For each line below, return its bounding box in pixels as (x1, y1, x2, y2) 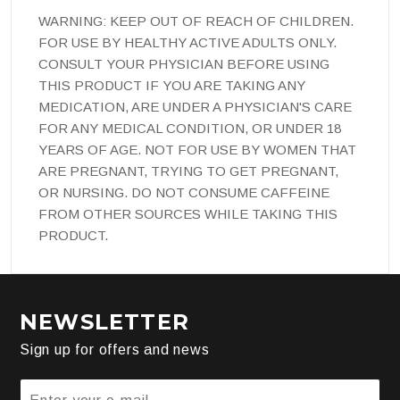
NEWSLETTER (20, 308, 189, 335)
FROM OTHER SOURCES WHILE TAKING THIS (38, 205, 337, 221)
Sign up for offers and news (20, 341, 210, 357)
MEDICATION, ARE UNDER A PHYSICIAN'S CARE (38, 98, 352, 114)
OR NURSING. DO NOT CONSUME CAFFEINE (38, 184, 329, 200)
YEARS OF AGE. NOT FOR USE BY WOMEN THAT (38, 141, 356, 157)
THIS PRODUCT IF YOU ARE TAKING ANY (38, 77, 305, 93)
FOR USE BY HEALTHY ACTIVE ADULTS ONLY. (38, 34, 337, 50)
